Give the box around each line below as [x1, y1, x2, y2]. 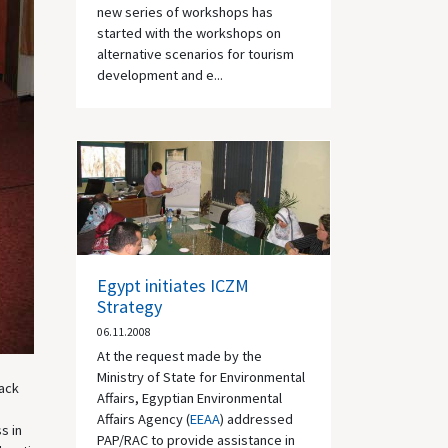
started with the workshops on [97, 23, 281, 42]
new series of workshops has [97, 2, 273, 21]
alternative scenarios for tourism [97, 44, 294, 63]
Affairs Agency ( [97, 410, 190, 428]
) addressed [220, 410, 293, 428]
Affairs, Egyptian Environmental [97, 389, 282, 407]
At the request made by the [97, 347, 262, 365]
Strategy [97, 295, 162, 318]
